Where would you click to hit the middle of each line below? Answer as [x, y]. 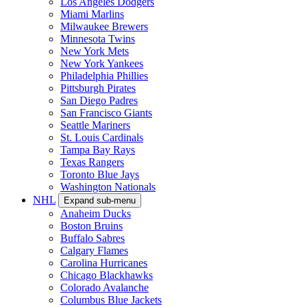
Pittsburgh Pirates [98, 88]
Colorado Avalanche [105, 287]
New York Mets [95, 51]
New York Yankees [102, 63]
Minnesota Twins [98, 38]
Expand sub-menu [100, 200]
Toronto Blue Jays [100, 174]
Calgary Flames [94, 250]
